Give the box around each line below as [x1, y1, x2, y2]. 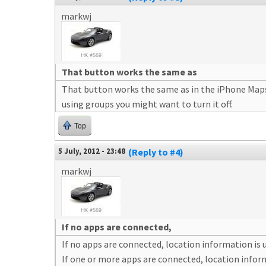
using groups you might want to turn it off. [62, 98, 233, 110]
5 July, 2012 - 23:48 [58, 146, 125, 156]
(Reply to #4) [128, 146, 183, 158]
